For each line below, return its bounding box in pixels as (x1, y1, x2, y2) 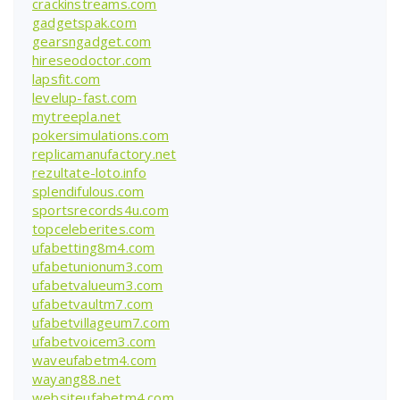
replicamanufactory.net (32, 144, 177, 162)
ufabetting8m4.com (32, 237, 155, 256)
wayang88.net (32, 369, 121, 387)
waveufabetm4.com (32, 350, 157, 369)
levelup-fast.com (32, 87, 137, 106)
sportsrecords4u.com (32, 200, 169, 219)
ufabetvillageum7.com (32, 312, 170, 331)
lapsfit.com (32, 69, 101, 87)
